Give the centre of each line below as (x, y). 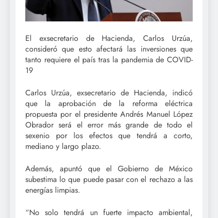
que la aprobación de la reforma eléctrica (109, 103)
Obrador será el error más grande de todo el (109, 125)
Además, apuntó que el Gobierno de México (109, 168)
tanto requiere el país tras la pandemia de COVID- (109, 59)
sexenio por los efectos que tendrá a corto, (109, 135)
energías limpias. (53, 190)
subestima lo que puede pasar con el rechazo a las (109, 179)
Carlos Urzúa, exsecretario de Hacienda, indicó (109, 92)
